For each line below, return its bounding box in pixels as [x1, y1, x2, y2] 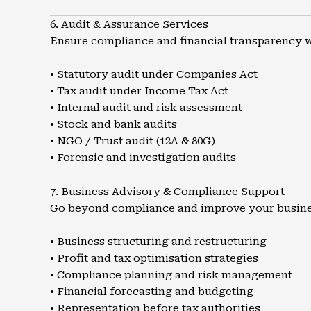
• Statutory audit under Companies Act [50, 68, 258, 81]
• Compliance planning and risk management [50, 269, 292, 281]
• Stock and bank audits [50, 118, 177, 131]
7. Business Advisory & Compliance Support [50, 185, 285, 198]
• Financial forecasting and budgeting [50, 285, 253, 298]
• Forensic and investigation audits [50, 151, 236, 164]
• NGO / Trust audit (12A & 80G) [50, 135, 215, 147]
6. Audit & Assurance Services [50, 18, 208, 31]
